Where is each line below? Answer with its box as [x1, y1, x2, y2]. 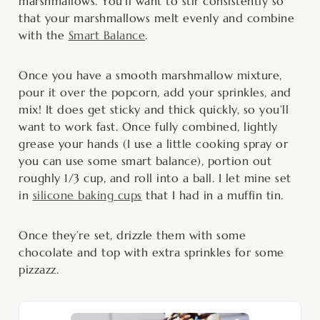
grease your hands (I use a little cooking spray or [19, 136, 288, 151]
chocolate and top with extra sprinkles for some [19, 244, 284, 259]
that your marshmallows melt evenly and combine [19, 10, 294, 25]
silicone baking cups [32, 187, 142, 202]
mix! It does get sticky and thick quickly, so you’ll [19, 101, 289, 116]
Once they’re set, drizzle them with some [19, 227, 246, 242]
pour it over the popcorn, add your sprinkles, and [19, 84, 291, 99]
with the [19, 27, 69, 42]
